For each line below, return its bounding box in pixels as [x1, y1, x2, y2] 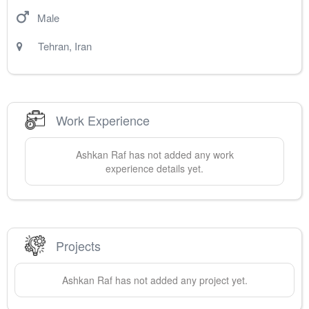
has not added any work [126, 148, 234, 162]
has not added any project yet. [112, 273, 248, 288]
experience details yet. [106, 161, 203, 176]
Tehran [38, 39, 69, 54]
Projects [56, 236, 101, 255]
